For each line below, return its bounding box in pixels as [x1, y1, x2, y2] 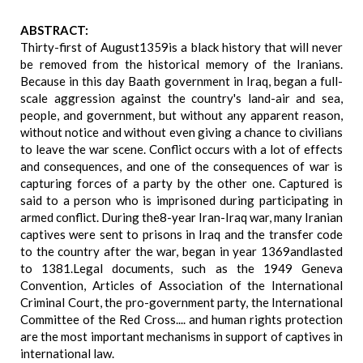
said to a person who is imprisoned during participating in [20, 193, 343, 207]
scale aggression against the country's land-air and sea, [20, 91, 343, 105]
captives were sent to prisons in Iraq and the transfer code [20, 227, 343, 241]
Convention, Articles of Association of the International [20, 278, 343, 293]
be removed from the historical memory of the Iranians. [20, 57, 343, 71]
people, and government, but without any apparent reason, [20, 108, 343, 122]
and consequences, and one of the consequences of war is [20, 159, 343, 173]
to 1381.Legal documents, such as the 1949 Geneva [20, 261, 343, 275]
